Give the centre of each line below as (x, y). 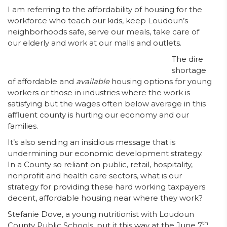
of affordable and (42, 81)
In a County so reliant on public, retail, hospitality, (100, 164)
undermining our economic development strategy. (105, 153)
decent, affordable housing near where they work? (105, 198)
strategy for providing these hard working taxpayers (106, 187)
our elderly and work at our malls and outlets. (97, 43)
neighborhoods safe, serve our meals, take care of (103, 32)
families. (23, 126)
